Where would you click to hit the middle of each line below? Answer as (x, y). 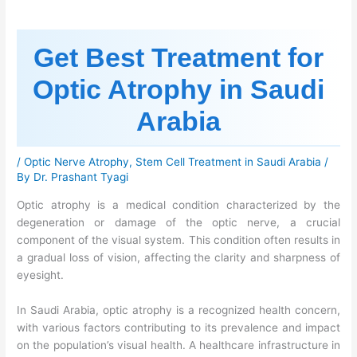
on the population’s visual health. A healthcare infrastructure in (178, 345)
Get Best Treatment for (178, 58)
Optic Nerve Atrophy (77, 162)
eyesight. (41, 275)
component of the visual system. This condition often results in (178, 239)
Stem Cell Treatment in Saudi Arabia (229, 162)
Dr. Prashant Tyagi (81, 177)
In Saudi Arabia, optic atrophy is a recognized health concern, (178, 310)
